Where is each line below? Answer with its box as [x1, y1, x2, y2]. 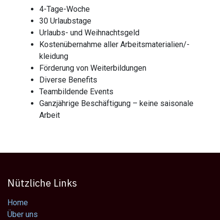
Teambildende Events [39, 86, 117, 96]
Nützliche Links [7, 176, 77, 190]
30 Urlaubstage [39, 16, 91, 26]
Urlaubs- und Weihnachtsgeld [39, 27, 139, 37]
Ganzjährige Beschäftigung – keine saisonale [39, 98, 193, 108]
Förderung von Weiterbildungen [39, 63, 146, 73]
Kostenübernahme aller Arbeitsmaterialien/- [39, 39, 190, 49]
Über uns [7, 209, 38, 219]
